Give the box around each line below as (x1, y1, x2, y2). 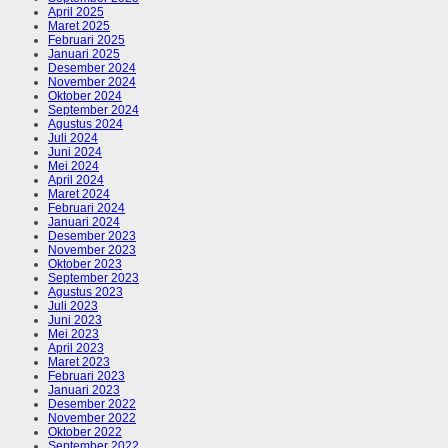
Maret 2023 (48, 355, 110, 370)
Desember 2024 (48, 61, 136, 76)
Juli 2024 (48, 131, 98, 146)
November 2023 (48, 243, 136, 258)
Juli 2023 (48, 299, 98, 314)
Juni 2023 (48, 313, 102, 328)
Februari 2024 (48, 201, 125, 216)
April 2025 (48, 5, 104, 20)
